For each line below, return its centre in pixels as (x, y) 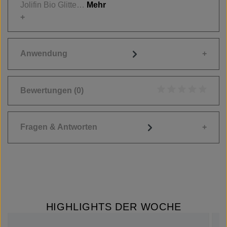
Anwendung (44, 54)
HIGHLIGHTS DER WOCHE (113, 206)
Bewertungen (47, 90)
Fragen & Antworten (59, 127)
